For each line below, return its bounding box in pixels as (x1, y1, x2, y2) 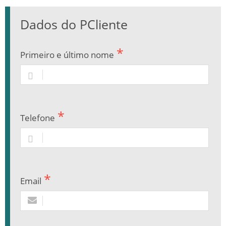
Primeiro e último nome (20, 48, 114, 61)
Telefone (20, 111, 55, 124)
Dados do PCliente (20, 15, 128, 33)
